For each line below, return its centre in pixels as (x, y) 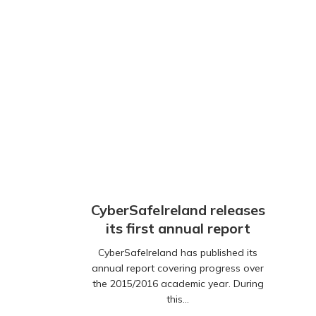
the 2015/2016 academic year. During (178, 284)
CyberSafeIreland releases (178, 210)
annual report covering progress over (178, 268)
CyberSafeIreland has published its (178, 253)
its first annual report (178, 229)
